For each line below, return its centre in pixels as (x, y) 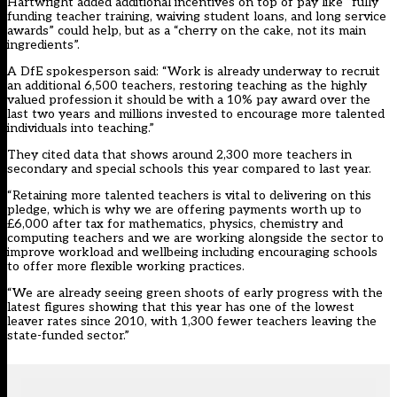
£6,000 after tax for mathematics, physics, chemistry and (175, 224)
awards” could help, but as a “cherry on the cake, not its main (187, 31)
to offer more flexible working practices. (126, 267)
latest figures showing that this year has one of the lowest (181, 307)
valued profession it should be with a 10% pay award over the (189, 100)
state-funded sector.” (68, 336)
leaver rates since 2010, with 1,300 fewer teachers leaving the (192, 322)
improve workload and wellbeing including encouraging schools (192, 253)
